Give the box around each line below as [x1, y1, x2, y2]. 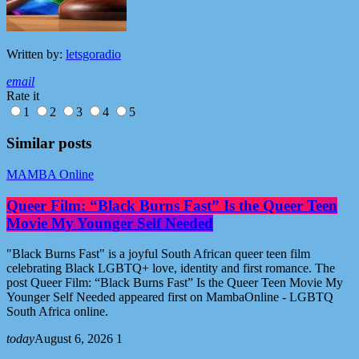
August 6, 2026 [34, 332, 113, 346]
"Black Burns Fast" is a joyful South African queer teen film [6, 247, 310, 261]
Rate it [6, 89, 39, 103]
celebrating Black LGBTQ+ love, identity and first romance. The [6, 261, 335, 276]
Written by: [6, 47, 66, 62]
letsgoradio [66, 47, 121, 62]
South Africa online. [6, 305, 115, 319]
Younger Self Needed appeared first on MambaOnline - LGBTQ [6, 290, 333, 305]
